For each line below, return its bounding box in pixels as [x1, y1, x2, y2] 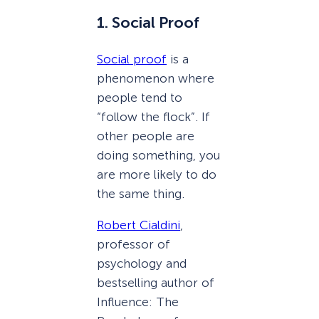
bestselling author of [97, 275, 214, 290]
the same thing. [97, 186, 184, 201]
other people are [97, 128, 194, 143]
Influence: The [97, 294, 179, 309]
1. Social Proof [97, 14, 199, 33]
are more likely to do [97, 167, 216, 182]
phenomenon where [97, 70, 214, 85]
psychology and [97, 256, 187, 271]
